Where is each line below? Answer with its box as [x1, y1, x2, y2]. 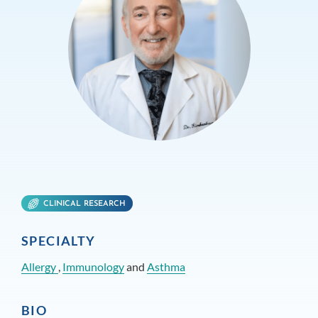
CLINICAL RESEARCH [43, 200, 126, 209]
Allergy [21, 260, 58, 274]
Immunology [62, 260, 124, 274]
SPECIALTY [21, 233, 96, 249]
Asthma [147, 260, 185, 274]
